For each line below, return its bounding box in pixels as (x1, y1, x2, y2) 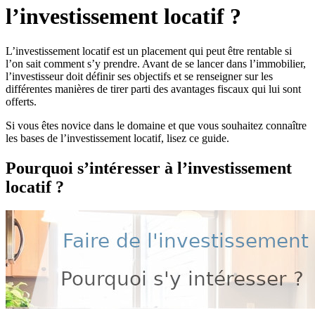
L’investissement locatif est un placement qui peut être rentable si (6, 44, 292, 57)
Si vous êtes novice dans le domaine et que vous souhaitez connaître (6, 119, 307, 131)
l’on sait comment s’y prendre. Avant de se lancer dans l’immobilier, (6, 57, 306, 70)
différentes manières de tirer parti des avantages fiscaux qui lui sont (6, 82, 301, 95)
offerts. (6, 95, 37, 108)
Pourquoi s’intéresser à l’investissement (6, 158, 292, 177)
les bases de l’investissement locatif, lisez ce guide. (6, 131, 229, 144)
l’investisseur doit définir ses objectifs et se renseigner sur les (6, 70, 273, 82)
